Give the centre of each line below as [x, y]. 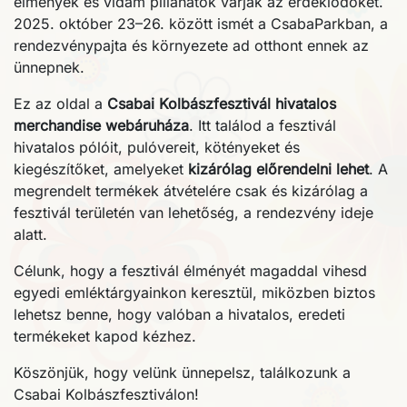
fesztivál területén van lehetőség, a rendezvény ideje [194, 212]
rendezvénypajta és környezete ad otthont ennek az [191, 45]
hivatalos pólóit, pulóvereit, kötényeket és [157, 147]
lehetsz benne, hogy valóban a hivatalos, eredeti [179, 314]
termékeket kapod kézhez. [105, 336]
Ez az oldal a [60, 103]
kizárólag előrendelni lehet [278, 169]
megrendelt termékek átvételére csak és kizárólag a [191, 190]
